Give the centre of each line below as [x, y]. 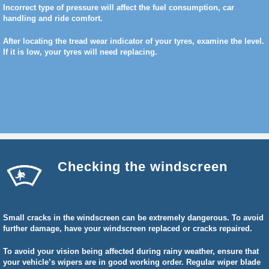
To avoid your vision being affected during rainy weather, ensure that [131, 251]
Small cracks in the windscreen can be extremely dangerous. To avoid [133, 218]
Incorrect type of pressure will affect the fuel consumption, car [119, 8]
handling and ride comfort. [53, 18]
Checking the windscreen [143, 167]
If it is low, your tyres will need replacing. [80, 52]
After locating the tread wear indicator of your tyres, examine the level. [134, 41]
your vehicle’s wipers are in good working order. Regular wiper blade [132, 262]
